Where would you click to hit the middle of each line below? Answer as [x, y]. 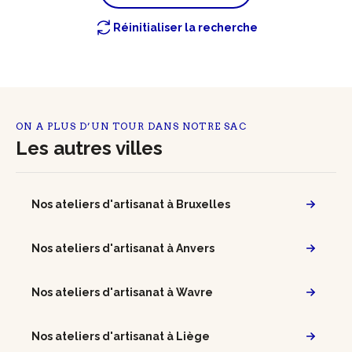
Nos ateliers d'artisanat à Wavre [122, 292]
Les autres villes [89, 148]
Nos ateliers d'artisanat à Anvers [123, 248]
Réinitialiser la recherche [185, 27]
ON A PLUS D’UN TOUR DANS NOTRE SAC [131, 126]
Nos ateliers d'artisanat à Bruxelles [131, 204]
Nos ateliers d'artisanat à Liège [121, 336]
